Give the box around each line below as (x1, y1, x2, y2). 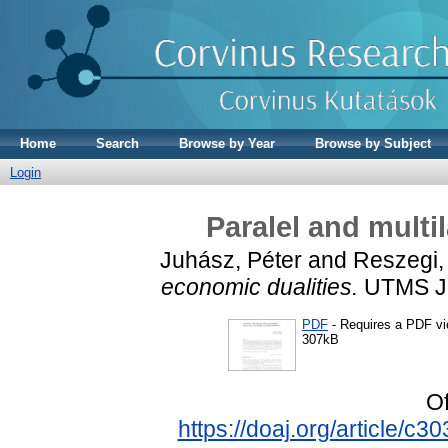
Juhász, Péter (160, 246, 302, 273)
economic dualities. (160, 273, 358, 300)
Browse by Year (179, 136, 275, 151)
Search (96, 136, 139, 151)
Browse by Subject (315, 136, 431, 151)
